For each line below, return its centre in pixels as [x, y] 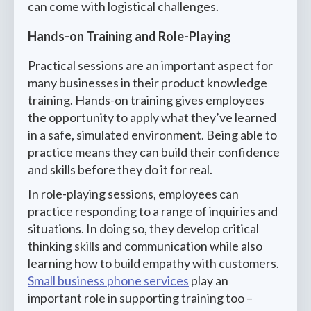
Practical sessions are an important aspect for [150, 65]
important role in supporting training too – [140, 298]
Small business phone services [108, 280]
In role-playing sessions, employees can [133, 194]
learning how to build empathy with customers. [153, 263]
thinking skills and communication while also [145, 246]
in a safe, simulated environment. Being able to [152, 135]
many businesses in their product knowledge [148, 83]
